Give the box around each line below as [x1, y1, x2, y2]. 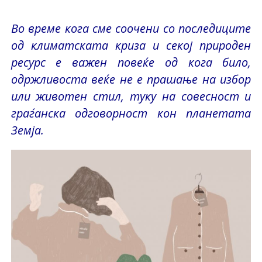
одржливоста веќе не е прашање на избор [11, 71, 251, 87]
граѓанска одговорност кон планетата [11, 105, 251, 121]
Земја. [11, 122, 44, 138]
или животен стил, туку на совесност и [11, 88, 251, 104]
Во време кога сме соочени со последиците [11, 20, 251, 36]
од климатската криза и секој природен [11, 37, 251, 53]
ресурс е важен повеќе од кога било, [11, 54, 251, 70]
